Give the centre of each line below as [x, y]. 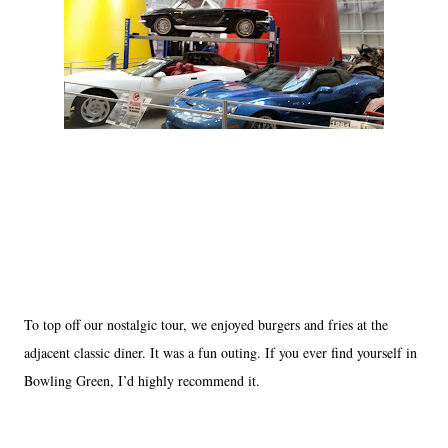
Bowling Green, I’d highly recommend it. [142, 380]
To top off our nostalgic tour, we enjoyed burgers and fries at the [206, 324]
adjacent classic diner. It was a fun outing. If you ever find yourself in [220, 352]
